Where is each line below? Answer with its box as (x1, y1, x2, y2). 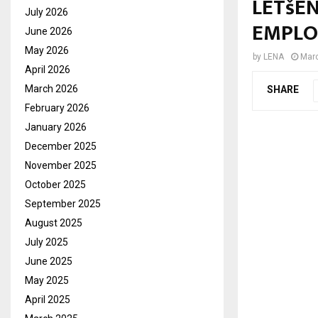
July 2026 (25, 6, 68, 18)
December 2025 (25, 140, 97, 152)
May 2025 (25, 274, 69, 286)
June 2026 (25, 25, 72, 37)
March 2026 (25, 82, 78, 94)
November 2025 (25, 159, 97, 171)
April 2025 (25, 293, 70, 305)
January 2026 (25, 121, 87, 133)
